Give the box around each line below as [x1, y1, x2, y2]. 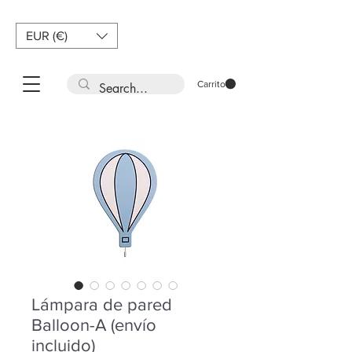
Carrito [197, 79, 225, 90]
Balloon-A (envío [31, 316, 156, 334]
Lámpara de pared [31, 295, 172, 313]
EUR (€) [26, 28, 68, 42]
